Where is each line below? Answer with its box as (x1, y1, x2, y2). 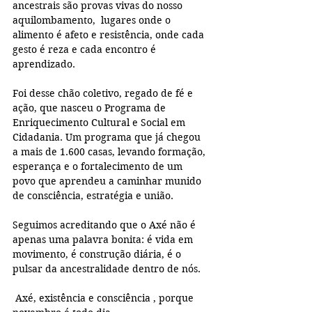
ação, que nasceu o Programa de (13, 101, 169, 114)
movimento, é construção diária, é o (13, 247, 184, 260)
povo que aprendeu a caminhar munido (13, 174, 204, 187)
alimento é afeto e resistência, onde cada (13, 28, 207, 41)
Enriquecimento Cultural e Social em (13, 116, 188, 129)
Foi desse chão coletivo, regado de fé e (13, 86, 196, 100)
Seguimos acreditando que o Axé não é (13, 218, 198, 231)
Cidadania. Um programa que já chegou (13, 130, 203, 143)
